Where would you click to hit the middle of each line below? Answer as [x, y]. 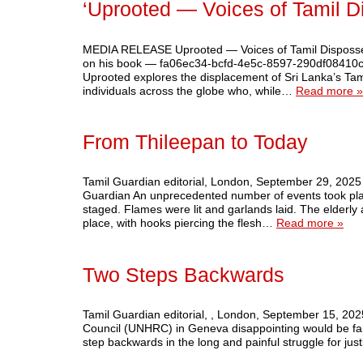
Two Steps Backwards [184, 275]
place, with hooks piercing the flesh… [179, 223]
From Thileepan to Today [195, 143]
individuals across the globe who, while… [189, 90]
